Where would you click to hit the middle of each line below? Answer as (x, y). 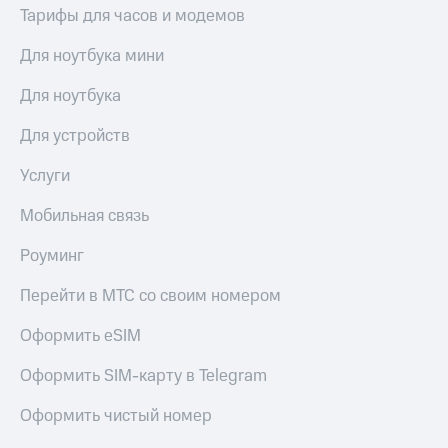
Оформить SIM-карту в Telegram (143, 376)
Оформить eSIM (80, 336)
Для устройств (75, 136)
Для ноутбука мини (92, 56)
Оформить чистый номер (116, 416)
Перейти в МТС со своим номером (150, 296)
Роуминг (52, 256)
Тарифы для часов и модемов (132, 16)
